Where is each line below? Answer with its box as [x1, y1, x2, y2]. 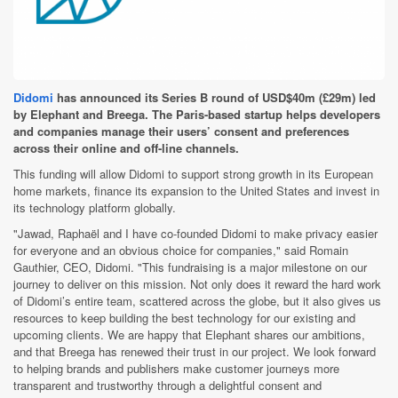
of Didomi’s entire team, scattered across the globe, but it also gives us [13, 291, 381, 309]
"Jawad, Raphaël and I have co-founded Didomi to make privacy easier [13, 224, 378, 242]
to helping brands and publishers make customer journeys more [13, 359, 339, 377]
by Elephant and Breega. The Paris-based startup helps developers [13, 105, 380, 123]
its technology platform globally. [13, 198, 176, 216]
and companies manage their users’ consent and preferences [13, 122, 349, 139]
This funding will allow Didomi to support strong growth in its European [13, 164, 373, 182]
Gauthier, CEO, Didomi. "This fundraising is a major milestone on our [13, 258, 367, 275]
